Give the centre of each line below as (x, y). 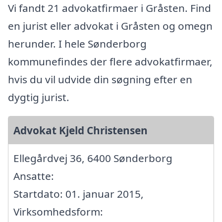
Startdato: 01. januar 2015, (79, 194)
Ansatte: (34, 176)
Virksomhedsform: (58, 212)
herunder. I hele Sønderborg (77, 44)
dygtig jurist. (39, 97)
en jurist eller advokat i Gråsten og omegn (110, 26)
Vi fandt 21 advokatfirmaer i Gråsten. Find (110, 8)
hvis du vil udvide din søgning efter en (100, 79)
